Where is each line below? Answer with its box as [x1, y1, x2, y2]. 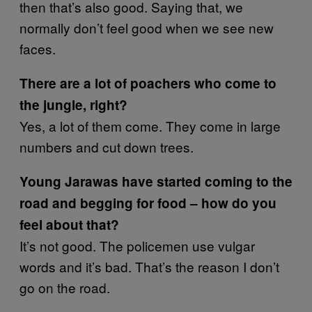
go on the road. [19, 278, 110, 297]
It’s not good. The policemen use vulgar [19, 236, 255, 255]
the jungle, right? [19, 95, 127, 114]
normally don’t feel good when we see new [19, 18, 274, 37]
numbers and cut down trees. [19, 137, 194, 156]
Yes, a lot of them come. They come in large [19, 116, 281, 135]
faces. [19, 39, 56, 58]
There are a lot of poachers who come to [19, 74, 276, 93]
